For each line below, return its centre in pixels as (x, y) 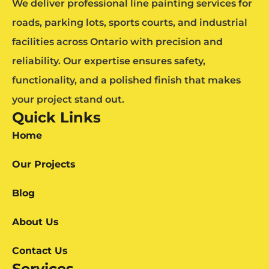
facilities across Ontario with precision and (117, 42)
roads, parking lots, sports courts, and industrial (130, 23)
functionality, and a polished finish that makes (126, 80)
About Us (35, 222)
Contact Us (40, 251)
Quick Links (56, 118)
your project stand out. (68, 100)
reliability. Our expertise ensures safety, (109, 61)
